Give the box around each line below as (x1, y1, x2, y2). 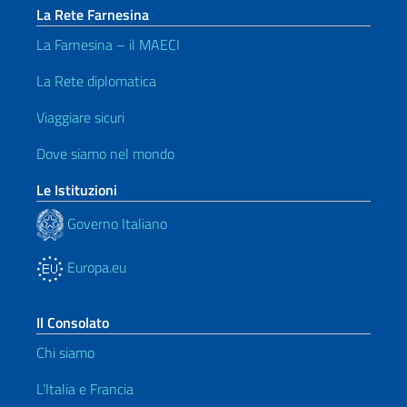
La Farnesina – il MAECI (36, 34, 180, 55)
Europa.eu (64, 256, 126, 278)
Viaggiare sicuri (36, 106, 124, 128)
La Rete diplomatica (36, 70, 156, 92)
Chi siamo (36, 342, 94, 363)
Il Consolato (36, 312, 109, 333)
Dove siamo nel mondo (36, 143, 174, 164)
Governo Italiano (64, 212, 167, 234)
